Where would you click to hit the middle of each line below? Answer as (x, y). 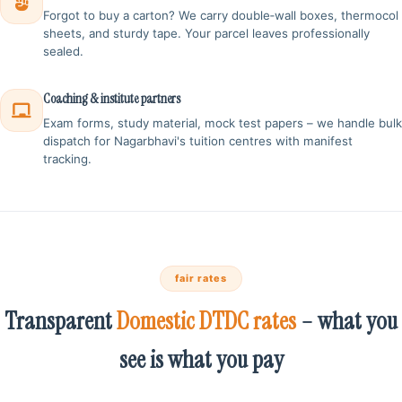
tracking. (67, 158)
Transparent (61, 320)
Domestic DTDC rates (206, 320)
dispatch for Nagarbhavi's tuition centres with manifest (198, 140)
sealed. (63, 52)
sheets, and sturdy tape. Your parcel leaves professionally (206, 34)
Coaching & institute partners (112, 99)
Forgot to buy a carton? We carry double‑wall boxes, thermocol (221, 16)
